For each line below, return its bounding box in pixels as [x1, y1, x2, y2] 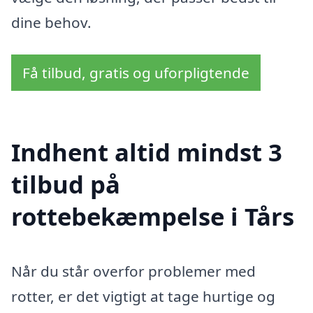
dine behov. [11, 13, 92, 33]
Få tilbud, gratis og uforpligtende [22, 62, 249, 82]
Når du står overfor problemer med [11, 261, 256, 281]
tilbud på [11, 167, 120, 201]
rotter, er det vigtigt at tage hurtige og [11, 286, 275, 306]
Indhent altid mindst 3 [11, 135, 282, 168]
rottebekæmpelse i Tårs [11, 199, 294, 233]
